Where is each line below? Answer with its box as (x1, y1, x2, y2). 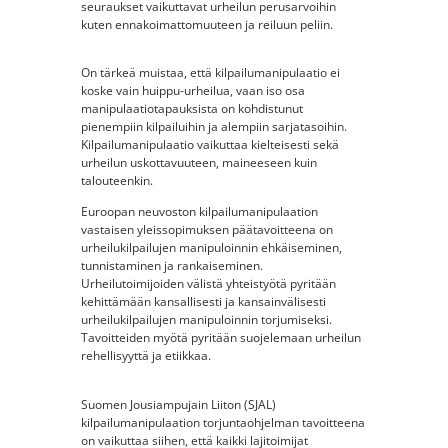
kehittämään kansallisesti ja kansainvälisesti (80, 293, 326, 311)
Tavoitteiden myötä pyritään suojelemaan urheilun (80, 329, 361, 347)
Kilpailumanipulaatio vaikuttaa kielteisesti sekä (80, 136, 339, 154)
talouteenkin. (80, 172, 153, 190)
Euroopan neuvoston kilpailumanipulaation (80, 203, 318, 221)
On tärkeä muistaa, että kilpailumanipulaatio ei (80, 64, 340, 82)
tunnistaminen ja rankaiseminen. (80, 257, 263, 275)
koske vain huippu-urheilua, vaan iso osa (80, 82, 305, 100)
